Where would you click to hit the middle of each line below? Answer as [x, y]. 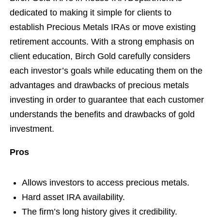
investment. [32, 129]
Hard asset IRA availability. [73, 197]
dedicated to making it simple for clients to [91, 13]
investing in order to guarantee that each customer [107, 100]
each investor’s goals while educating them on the [106, 71]
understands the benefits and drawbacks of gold [102, 115]
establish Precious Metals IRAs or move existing [103, 27]
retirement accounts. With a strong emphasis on [102, 42]
